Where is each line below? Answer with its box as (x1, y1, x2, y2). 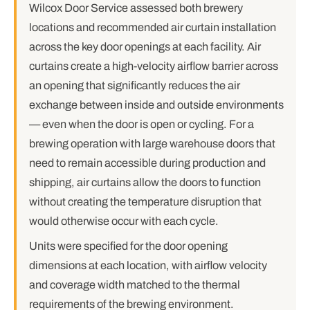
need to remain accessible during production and (29, 157, 266, 169)
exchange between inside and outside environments (29, 99, 284, 111)
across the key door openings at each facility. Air (29, 41, 261, 53)
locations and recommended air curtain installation (29, 21, 276, 33)
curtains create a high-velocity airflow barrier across (29, 60, 278, 72)
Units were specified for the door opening (29, 240, 228, 252)
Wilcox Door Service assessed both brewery (29, 2, 243, 14)
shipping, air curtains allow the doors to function (29, 176, 261, 188)
